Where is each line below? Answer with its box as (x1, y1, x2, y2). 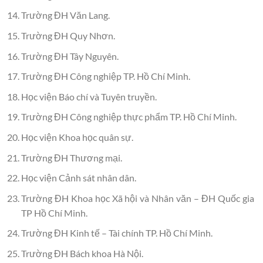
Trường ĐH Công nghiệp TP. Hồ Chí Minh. (21, 70, 190, 82)
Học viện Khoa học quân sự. (21, 131, 133, 143)
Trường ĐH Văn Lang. (21, 9, 110, 21)
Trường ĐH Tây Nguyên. (21, 50, 119, 62)
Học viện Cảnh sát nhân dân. (21, 172, 136, 184)
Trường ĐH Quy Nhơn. (21, 30, 115, 42)
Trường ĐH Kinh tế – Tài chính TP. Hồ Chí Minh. (21, 227, 213, 239)
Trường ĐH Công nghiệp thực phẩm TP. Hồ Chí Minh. (21, 111, 237, 123)
